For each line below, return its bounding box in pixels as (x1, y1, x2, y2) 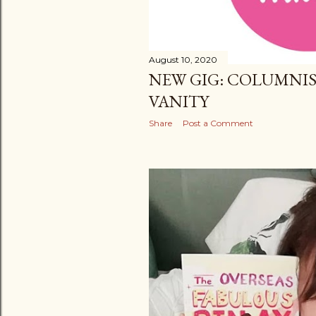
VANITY (149, 90, 209, 112)
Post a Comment (183, 117, 253, 128)
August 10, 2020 (149, 54, 217, 65)
